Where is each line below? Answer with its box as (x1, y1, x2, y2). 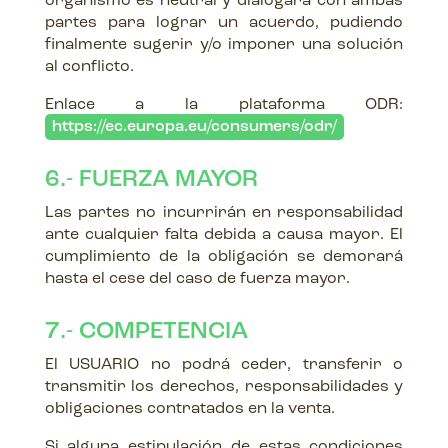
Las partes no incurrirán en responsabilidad (44, 205, 404, 221)
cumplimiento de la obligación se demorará (44, 249, 404, 265)
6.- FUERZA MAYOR (44, 168, 258, 192)
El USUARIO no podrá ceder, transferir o (44, 357, 404, 373)
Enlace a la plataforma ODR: (44, 97, 404, 113)
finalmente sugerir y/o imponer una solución (44, 37, 404, 53)
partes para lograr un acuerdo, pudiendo (44, 15, 404, 31)
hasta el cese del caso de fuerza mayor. (44, 271, 350, 287)
